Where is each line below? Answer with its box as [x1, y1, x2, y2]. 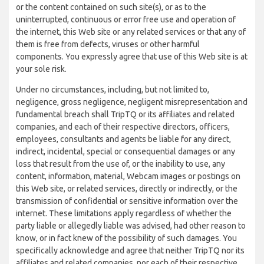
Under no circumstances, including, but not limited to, [16, 85, 209, 94]
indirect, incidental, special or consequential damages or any [16, 147, 235, 156]
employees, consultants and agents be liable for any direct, [16, 134, 231, 144]
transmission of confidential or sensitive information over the [16, 196, 238, 206]
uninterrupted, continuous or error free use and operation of [16, 15, 236, 24]
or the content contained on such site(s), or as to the [16, 2, 206, 12]
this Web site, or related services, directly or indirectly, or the [16, 184, 237, 193]
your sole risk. [16, 64, 67, 74]
